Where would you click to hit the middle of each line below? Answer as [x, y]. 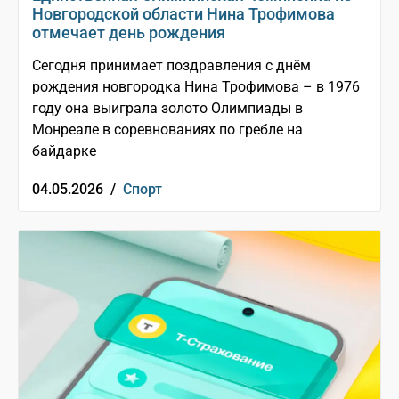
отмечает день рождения [129, 33]
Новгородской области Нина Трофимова [183, 14]
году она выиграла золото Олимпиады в [167, 109]
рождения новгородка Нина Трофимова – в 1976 [196, 87]
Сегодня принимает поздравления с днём [171, 66]
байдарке [64, 151]
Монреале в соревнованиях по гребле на [167, 130]
